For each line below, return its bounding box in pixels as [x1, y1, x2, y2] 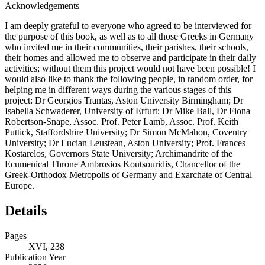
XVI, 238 [28, 241, 64, 251]
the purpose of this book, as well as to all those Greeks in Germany [5, 31, 254, 41]
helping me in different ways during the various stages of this [5, 84, 231, 95]
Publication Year [5, 251, 66, 262]
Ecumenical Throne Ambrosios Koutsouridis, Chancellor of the [5, 159, 240, 169]
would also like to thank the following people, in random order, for [5, 73, 253, 84]
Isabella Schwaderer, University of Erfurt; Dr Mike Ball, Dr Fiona [5, 105, 250, 116]
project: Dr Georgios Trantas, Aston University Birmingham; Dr [5, 95, 243, 105]
